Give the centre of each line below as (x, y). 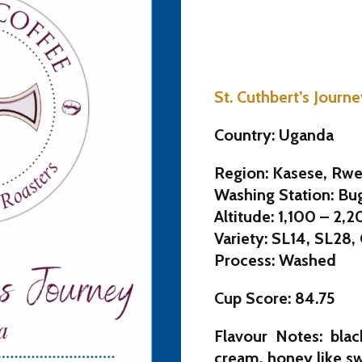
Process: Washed (277, 260)
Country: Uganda (274, 135)
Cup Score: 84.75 (275, 298)
